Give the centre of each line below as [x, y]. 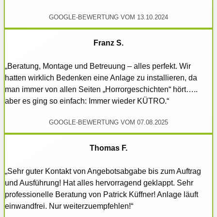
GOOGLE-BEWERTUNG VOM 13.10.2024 [108, 17]
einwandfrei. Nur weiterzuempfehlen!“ [69, 206]
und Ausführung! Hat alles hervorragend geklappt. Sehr [99, 183]
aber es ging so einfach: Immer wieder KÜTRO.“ [87, 101]
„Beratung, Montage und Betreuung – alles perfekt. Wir [98, 66]
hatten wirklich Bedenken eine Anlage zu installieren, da [101, 78]
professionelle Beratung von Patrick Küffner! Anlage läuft [101, 194]
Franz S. [108, 43]
